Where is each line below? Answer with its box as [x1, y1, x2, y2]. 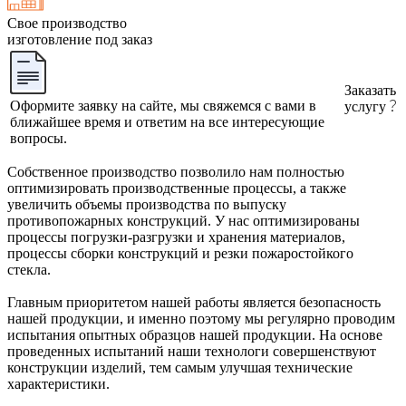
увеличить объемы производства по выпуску [7, 196, 286, 212]
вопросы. [10, 130, 67, 146]
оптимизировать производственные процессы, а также [7, 179, 346, 196]
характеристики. [7, 375, 110, 391]
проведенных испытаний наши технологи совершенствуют [7, 343, 376, 359]
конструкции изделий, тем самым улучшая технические [7, 359, 353, 375]
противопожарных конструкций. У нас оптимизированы [7, 212, 360, 228]
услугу [344, 98, 386, 114]
